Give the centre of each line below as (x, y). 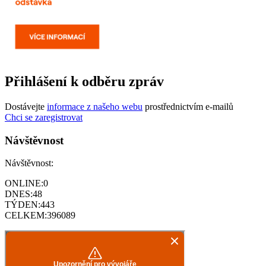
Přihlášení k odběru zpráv (84, 81)
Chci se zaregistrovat (44, 117)
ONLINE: (24, 183)
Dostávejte (26, 106)
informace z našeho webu (95, 106)
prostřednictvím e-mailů (188, 106)
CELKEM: (26, 216)
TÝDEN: (23, 205)
